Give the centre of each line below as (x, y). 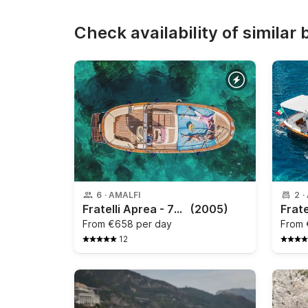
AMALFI (124, 195)
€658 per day (140, 223)
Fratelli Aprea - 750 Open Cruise (178, 209)
